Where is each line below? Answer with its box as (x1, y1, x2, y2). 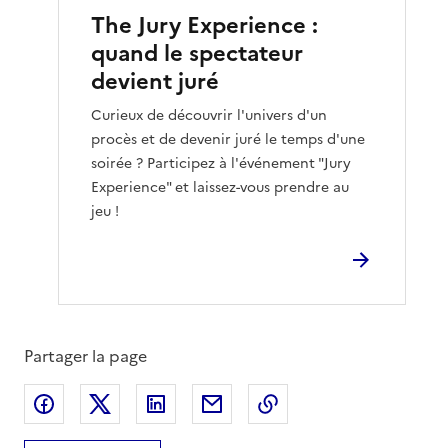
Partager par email (232, 391, 371, 416)
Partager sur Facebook (64, 391, 234, 416)
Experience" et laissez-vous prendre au (91, 176, 350, 198)
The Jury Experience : (91, 8, 319, 42)
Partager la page (24, 343, 147, 368)
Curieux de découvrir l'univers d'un (91, 104, 328, 126)
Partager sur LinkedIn (176, 391, 337, 416)
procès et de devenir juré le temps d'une (91, 128, 366, 150)
